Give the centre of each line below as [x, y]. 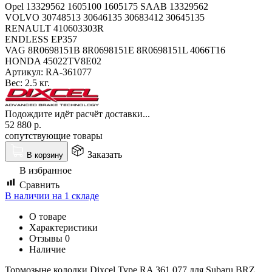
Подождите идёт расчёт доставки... [77, 114]
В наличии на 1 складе [52, 195]
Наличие [47, 249]
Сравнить [39, 185]
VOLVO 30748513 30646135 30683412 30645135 [105, 17]
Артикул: [24, 72]
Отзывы [47, 238]
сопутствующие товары [54, 135]
